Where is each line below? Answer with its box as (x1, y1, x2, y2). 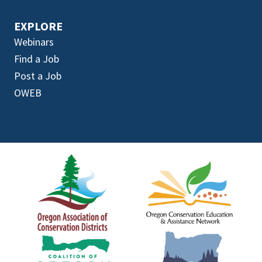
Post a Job (14, 68, 61, 82)
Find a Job (14, 51, 59, 65)
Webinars (14, 35, 54, 49)
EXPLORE (14, 18, 63, 33)
